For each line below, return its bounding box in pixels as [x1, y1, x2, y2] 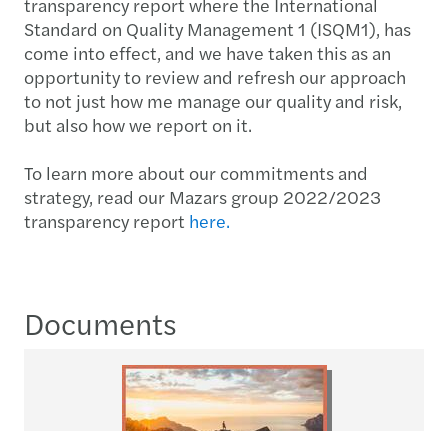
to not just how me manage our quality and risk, [24, 87, 402, 113]
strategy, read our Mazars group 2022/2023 [24, 183, 381, 209]
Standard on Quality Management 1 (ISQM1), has [24, 15, 411, 41]
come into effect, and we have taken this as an [24, 39, 391, 65]
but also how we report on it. [24, 111, 252, 137]
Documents [24, 300, 177, 344]
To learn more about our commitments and [24, 159, 368, 185]
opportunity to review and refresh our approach [24, 63, 406, 89]
